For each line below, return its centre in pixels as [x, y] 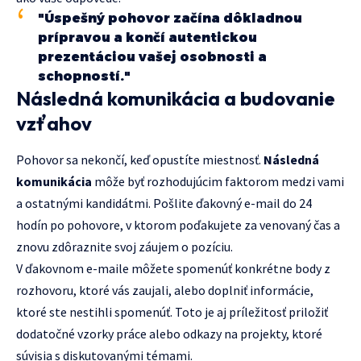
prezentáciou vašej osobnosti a [152, 56]
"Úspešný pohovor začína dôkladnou [170, 18]
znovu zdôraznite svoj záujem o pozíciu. [124, 247]
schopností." [84, 76]
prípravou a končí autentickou [147, 37]
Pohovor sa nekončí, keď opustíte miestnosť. [140, 160]
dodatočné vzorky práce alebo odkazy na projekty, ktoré [169, 334]
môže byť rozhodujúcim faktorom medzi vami [218, 182]
